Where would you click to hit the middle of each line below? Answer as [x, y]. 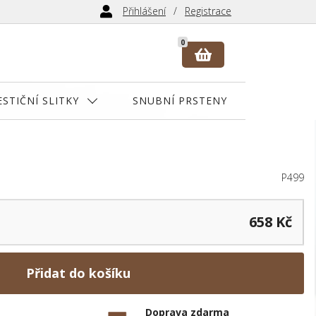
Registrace [208, 11]
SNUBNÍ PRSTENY [180, 100]
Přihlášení [144, 11]
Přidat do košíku [78, 273]
